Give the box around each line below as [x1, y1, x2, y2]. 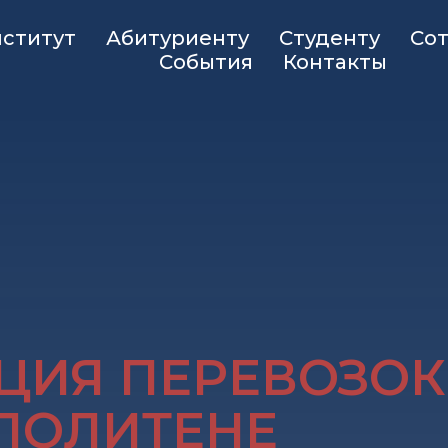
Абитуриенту [105, 26, 249, 50]
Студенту [278, 26, 380, 50]
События [159, 50, 253, 74]
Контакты [283, 50, 387, 74]
